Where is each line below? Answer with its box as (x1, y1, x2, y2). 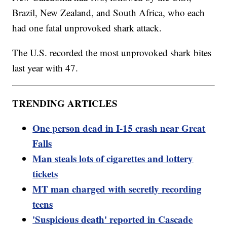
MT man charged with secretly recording (32, 182, 202, 196)
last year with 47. (12, 61, 79, 74)
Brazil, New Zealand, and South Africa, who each (12, 6, 205, 19)
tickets (32, 167, 58, 181)
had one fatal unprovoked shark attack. (12, 21, 162, 34)
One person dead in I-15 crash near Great (32, 121, 206, 135)
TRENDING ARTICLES (12, 96, 118, 110)
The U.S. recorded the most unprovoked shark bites (12, 46, 212, 59)
